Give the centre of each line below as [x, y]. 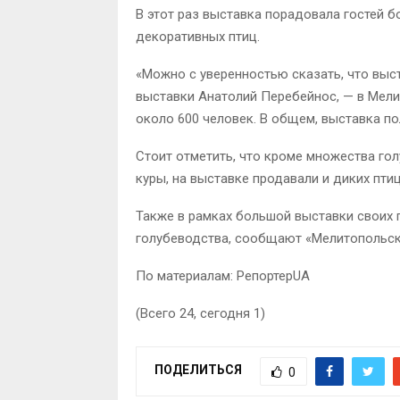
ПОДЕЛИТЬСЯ [198, 370]
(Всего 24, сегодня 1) [200, 313]
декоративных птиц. [198, 36]
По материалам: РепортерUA [223, 275]
